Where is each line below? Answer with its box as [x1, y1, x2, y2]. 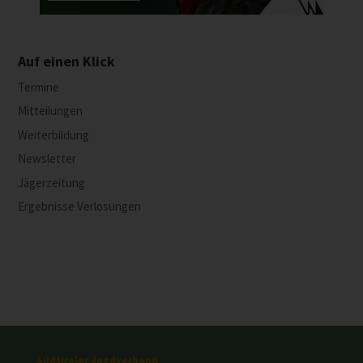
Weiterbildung [18, 126, 90, 143]
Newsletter [18, 151, 77, 167]
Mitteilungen [18, 103, 83, 119]
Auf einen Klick [18, 51, 116, 70]
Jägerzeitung [18, 174, 86, 190]
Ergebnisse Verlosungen [18, 199, 142, 215]
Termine [18, 79, 60, 95]
